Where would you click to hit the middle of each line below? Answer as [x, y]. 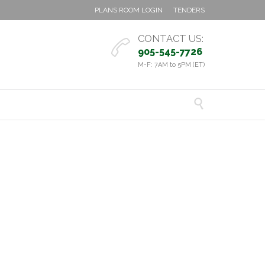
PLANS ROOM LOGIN [129, 10]
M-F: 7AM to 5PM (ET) [171, 65]
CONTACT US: [171, 38]
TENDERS [189, 10]
